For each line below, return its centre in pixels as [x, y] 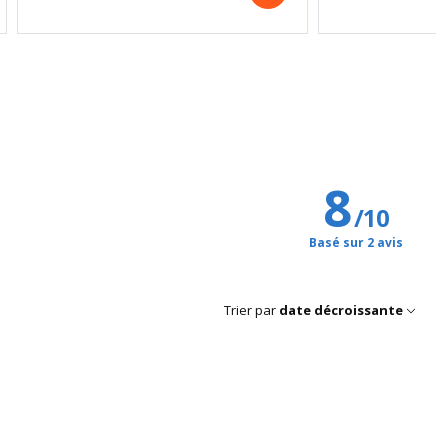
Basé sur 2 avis [356, 242]
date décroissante [341, 310]
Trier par [250, 310]
